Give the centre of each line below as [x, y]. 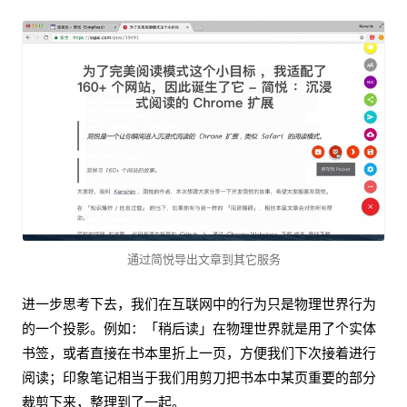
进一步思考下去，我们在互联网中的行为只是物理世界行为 [199, 304]
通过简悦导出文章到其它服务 [203, 259]
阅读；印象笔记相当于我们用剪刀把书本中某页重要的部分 [199, 378]
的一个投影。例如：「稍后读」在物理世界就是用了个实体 [199, 329]
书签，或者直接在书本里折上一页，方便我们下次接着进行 [199, 353]
